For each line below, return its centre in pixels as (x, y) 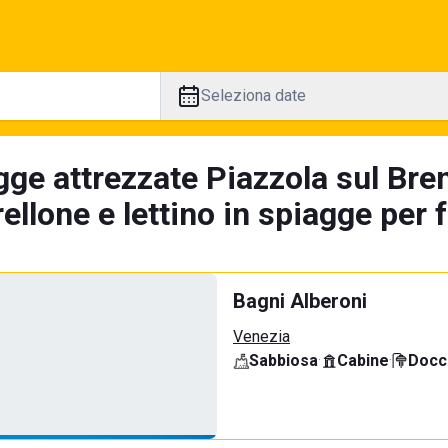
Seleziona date (253, 95)
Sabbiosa (283, 360)
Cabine (363, 360)
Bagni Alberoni (300, 301)
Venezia (261, 336)
